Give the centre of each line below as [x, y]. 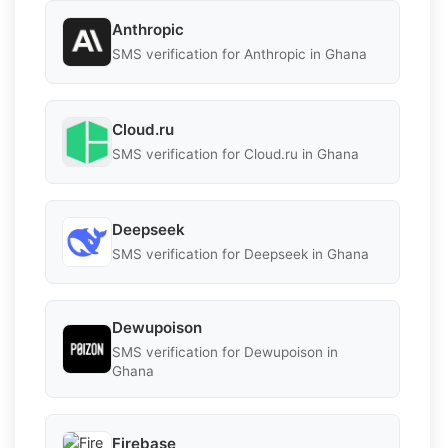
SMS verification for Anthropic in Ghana [239, 54]
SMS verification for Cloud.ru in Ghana [235, 154]
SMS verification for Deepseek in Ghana [240, 254]
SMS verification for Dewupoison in [225, 351]
